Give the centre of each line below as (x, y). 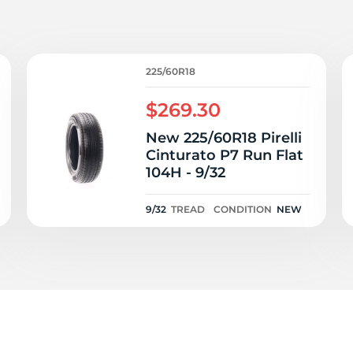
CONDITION (243, 209)
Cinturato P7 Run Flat (225, 155)
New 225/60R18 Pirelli (224, 138)
